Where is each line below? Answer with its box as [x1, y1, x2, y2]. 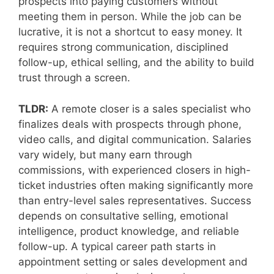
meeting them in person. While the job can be [18, 10, 242, 23]
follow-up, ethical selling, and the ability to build [18, 56, 254, 69]
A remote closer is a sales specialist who [48, 102, 251, 115]
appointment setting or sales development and [18, 255, 248, 268]
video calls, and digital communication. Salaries [18, 133, 251, 146]
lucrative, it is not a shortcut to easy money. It [18, 26, 242, 39]
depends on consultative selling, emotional [18, 209, 228, 222]
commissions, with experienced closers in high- [18, 163, 251, 176]
